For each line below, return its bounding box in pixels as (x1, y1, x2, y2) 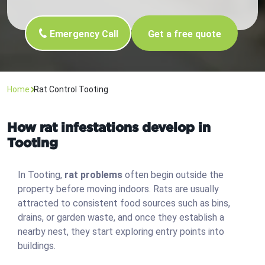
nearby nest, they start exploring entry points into (18, 226, 224, 238)
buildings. (18, 240, 56, 252)
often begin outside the (122, 169, 224, 181)
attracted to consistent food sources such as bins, (18, 198, 230, 209)
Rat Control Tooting (34, 85, 108, 95)
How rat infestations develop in (7, 119, 211, 135)
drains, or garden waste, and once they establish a (18, 212, 224, 224)
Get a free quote (148, 28, 221, 40)
